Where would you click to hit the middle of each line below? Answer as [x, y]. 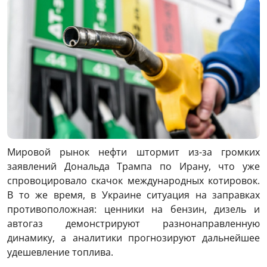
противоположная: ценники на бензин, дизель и [133, 209]
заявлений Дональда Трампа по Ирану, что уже [133, 167]
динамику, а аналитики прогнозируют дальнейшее [133, 238]
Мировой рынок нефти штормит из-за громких [133, 152]
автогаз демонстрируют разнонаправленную [133, 224]
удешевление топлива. [60, 252]
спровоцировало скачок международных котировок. [133, 181]
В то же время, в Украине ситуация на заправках [133, 195]
